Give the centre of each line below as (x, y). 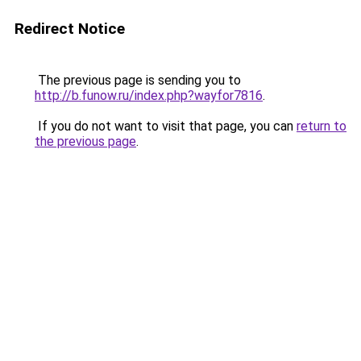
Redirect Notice (70, 29)
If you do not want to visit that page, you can (166, 126)
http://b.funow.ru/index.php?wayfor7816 (149, 95)
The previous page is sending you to (138, 80)
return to (322, 126)
